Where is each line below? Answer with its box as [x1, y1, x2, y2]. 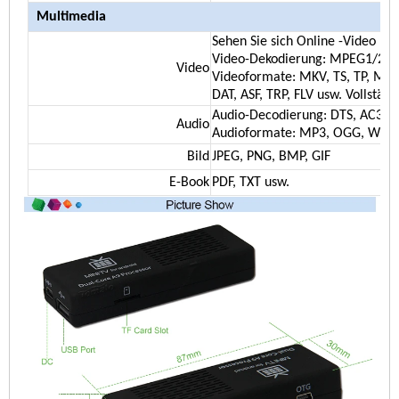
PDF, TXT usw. [211, 175, 289, 191]
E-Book [168, 175, 209, 191]
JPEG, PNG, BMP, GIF [211, 150, 330, 165]
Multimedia [36, 10, 106, 25]
